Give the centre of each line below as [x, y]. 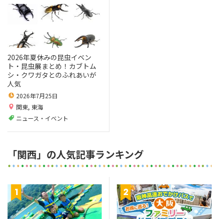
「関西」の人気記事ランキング [76, 154]
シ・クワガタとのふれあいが [52, 75]
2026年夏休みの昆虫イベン [49, 57]
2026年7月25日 [37, 95]
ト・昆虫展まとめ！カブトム [52, 66]
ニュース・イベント [42, 118]
